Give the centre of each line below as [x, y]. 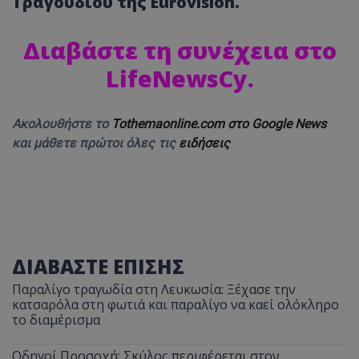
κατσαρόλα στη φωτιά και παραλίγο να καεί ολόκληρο [175, 304]
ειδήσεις [204, 143]
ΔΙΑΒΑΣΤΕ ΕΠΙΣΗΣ [98, 266]
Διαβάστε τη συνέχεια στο [179, 50]
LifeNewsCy [176, 78]
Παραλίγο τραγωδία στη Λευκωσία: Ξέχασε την [154, 289]
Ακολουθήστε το [62, 123]
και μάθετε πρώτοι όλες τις [95, 143]
